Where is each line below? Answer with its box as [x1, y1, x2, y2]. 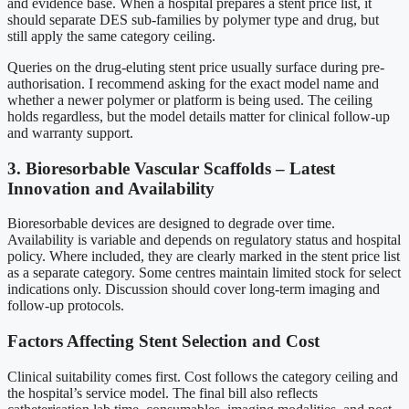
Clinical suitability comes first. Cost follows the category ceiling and [7, 368, 398, 384]
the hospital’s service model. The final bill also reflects [7, 384, 318, 401]
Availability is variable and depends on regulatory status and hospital [7, 232, 401, 248]
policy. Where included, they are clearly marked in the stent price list [7, 248, 400, 265]
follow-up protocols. [7, 298, 124, 314]
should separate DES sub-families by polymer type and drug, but [7, 11, 379, 27]
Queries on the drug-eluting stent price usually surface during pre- [7, 58, 384, 75]
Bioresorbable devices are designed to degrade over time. [7, 215, 335, 232]
